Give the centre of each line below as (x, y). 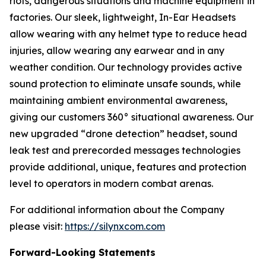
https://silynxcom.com (115, 226)
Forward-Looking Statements (83, 252)
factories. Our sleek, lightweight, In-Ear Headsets (123, 17)
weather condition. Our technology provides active (126, 67)
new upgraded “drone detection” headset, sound (123, 134)
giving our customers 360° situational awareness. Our (132, 117)
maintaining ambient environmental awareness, (118, 100)
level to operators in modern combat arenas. (111, 183)
